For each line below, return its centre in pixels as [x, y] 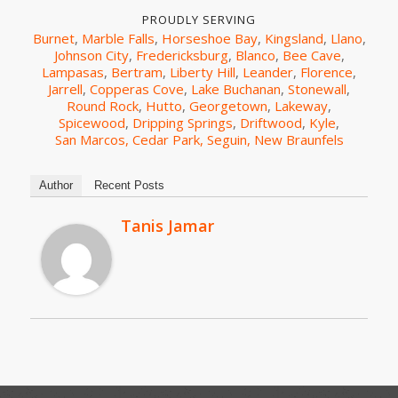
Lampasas [73, 72]
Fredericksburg [182, 55]
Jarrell [65, 88]
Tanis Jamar [167, 225]
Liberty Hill [203, 72]
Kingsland [294, 38]
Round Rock [103, 105]
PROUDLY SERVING [199, 20]
